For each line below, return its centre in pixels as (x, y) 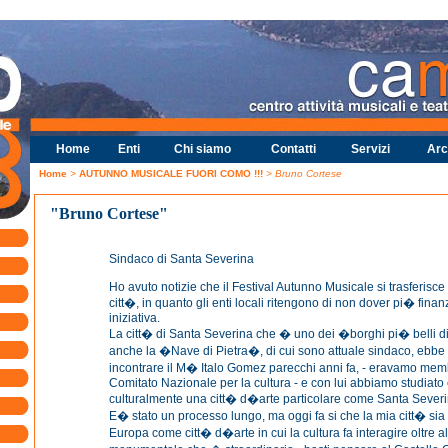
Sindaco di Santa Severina (181, 259)
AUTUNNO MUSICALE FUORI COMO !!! (171, 173)
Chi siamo (202, 149)
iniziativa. (134, 318)
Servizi (370, 149)
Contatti (293, 149)
